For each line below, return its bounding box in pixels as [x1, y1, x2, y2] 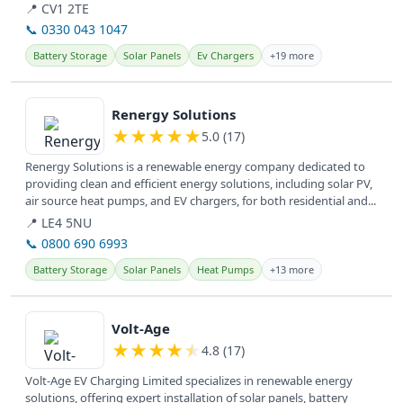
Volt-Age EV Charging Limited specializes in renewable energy [25, 372, 353, 390]
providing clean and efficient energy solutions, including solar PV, [25, 175, 372, 193]
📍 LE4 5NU [25, 214, 92, 232]
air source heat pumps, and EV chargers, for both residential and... [25, 193, 376, 210]
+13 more [270, 263, 314, 277]
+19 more [270, 49, 314, 63]
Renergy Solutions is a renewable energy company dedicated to [25, 158, 365, 175]
